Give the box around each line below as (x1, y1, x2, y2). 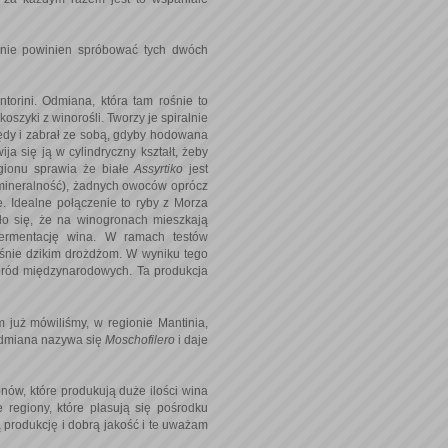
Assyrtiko (134, 161, 189, 176)
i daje (178, 333, 208, 348)
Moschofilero (105, 333, 178, 348)
